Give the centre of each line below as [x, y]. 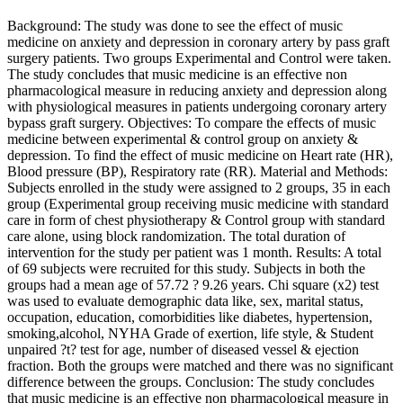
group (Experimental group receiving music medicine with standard [198, 203]
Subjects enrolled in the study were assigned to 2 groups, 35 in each [199, 187]
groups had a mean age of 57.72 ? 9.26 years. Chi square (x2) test [193, 284]
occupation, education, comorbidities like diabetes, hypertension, [190, 317]
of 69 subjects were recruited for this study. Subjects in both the [186, 268]
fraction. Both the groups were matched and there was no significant [200, 365]
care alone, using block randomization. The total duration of [176, 236]
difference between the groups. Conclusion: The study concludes [191, 381]
